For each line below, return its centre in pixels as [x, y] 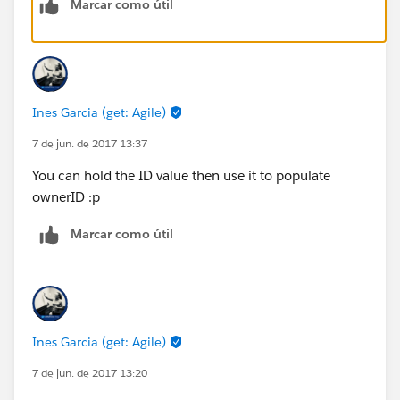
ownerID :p [66, 196]
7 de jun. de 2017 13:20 [90, 372]
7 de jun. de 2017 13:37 [90, 143]
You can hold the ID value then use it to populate [181, 175]
